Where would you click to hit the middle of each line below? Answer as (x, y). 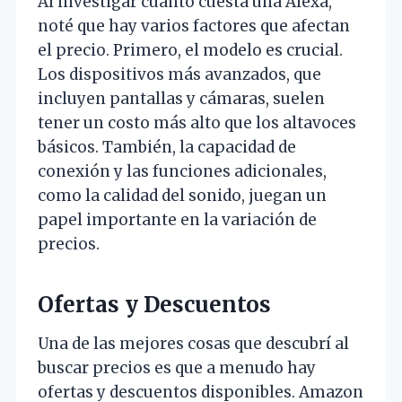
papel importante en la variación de (177, 220)
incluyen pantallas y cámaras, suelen (181, 99)
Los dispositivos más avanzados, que (179, 75)
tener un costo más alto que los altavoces (197, 123)
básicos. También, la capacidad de (167, 148)
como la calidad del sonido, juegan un (182, 196)
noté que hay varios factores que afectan (194, 26)
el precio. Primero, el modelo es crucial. (190, 51)
